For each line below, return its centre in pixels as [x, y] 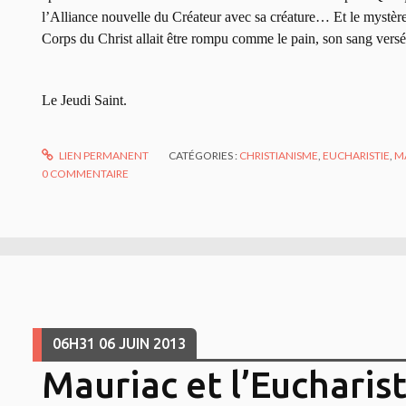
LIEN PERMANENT [103, 156]
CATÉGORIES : [204, 156]
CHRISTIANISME [279, 156]
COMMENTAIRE [89, 174]
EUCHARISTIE [357, 156]
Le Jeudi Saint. [84, 101]
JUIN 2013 [152, 344]
